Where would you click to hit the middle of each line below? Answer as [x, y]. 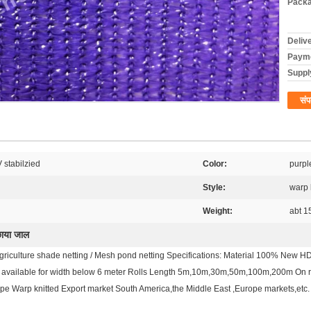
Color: [215, 164]
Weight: [218, 211]
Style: [214, 187]
